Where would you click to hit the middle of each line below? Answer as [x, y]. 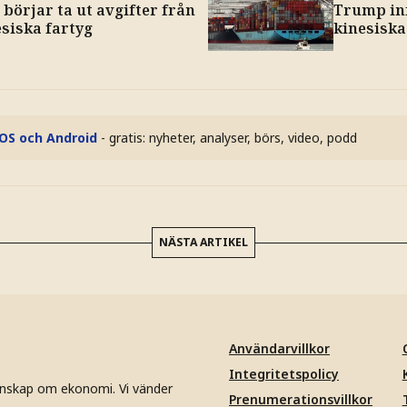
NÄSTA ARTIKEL [203, 242]
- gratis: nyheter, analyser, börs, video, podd [229, 137]
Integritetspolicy [284, 373]
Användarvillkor [279, 348]
